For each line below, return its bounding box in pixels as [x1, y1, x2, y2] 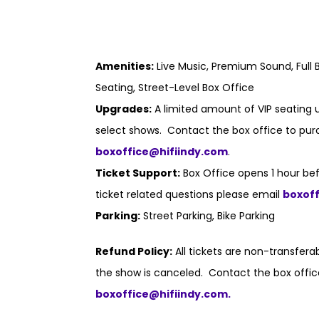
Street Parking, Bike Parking [140, 209, 276, 223]
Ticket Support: [95, 166, 181, 180]
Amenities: [95, 59, 155, 73]
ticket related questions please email [95, 187, 283, 202]
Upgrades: [95, 102, 152, 116]
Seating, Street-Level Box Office [95, 80, 255, 95]
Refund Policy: [95, 244, 173, 258]
